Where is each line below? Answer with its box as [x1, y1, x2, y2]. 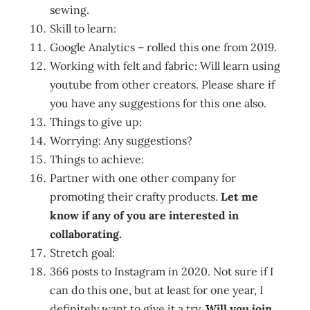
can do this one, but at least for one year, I [50, 282, 263, 297]
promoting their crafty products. [50, 189, 221, 203]
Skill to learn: [50, 21, 116, 35]
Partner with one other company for [50, 170, 236, 185]
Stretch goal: [50, 245, 115, 259]
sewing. [50, 2, 89, 17]
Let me [221, 189, 258, 203]
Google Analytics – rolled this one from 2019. [50, 39, 277, 54]
